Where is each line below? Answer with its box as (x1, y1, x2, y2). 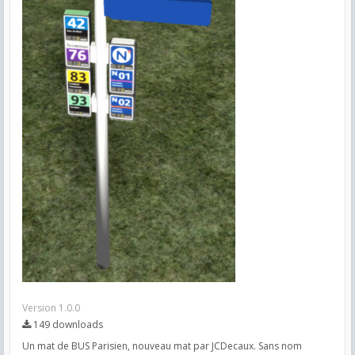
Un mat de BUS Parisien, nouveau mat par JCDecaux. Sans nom (22, 338, 302, 353)
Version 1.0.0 (22, 300, 80, 315)
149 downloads (31, 317, 103, 331)
